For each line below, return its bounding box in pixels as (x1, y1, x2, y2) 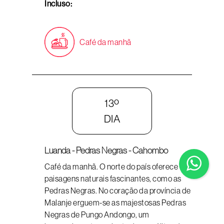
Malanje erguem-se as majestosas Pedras (44, 198, 186, 207)
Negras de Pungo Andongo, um (44, 210, 149, 219)
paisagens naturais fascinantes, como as (44, 174, 181, 183)
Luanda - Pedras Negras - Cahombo (44, 145, 168, 155)
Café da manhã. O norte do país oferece (44, 162, 178, 171)
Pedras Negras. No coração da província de (44, 186, 191, 195)
